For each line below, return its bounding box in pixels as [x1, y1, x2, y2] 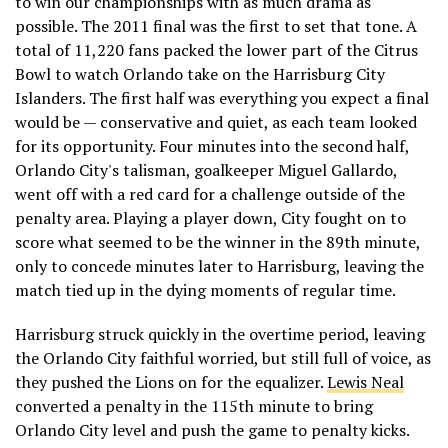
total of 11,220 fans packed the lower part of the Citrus [15, 38, 418, 61]
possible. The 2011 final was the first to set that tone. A [15, 14, 417, 37]
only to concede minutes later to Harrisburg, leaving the [15, 254, 424, 277]
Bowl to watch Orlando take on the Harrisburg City [15, 62, 385, 85]
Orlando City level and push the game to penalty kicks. [15, 418, 409, 441]
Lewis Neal [327, 370, 404, 393]
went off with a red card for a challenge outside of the [15, 182, 405, 205]
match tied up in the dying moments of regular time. [15, 278, 396, 301]
